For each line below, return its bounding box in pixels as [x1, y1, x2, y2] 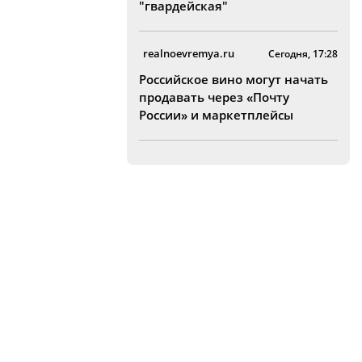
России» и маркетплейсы [139, 107, 293, 123]
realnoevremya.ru [143, 46, 234, 61]
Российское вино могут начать [139, 71, 328, 87]
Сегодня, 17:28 [268, 47, 338, 61]
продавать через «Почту [139, 89, 289, 105]
